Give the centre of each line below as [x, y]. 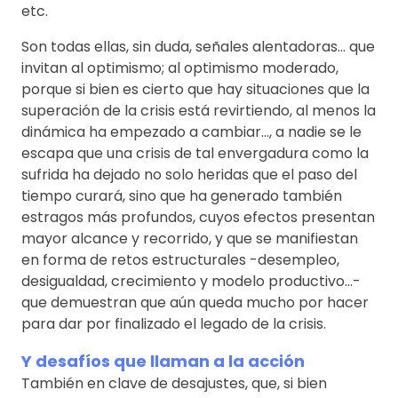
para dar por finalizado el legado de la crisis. [174, 323]
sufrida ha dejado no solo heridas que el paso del [189, 174]
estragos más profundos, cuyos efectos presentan [198, 217]
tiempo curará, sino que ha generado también [182, 195]
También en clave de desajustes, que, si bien [174, 383]
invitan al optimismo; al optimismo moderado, [180, 68]
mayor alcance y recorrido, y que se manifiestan [190, 238]
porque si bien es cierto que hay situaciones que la [195, 89]
